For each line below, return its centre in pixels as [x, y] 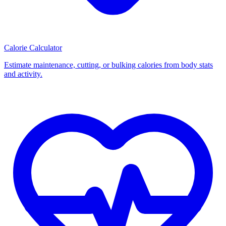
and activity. [23, 74]
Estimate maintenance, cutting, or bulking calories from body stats [108, 65]
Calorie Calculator [33, 48]
